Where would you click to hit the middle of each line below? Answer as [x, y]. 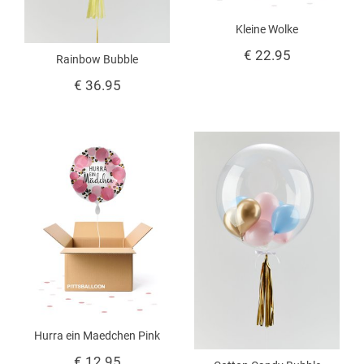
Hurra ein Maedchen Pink [97, 335]
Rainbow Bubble [97, 59]
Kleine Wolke [267, 29]
